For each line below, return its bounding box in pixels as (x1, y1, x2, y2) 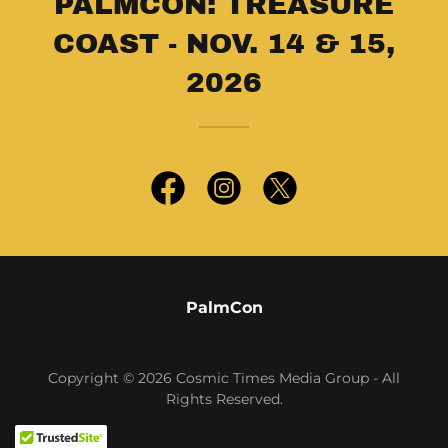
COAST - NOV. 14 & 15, (53, 27, 395, 59)
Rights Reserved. (165, 389, 283, 408)
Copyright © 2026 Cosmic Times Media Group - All (48, 368, 400, 387)
